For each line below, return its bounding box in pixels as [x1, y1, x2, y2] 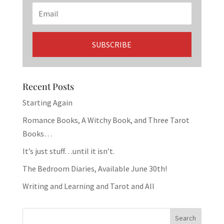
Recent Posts [22, 80, 74, 93]
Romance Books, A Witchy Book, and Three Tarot [22, 115, 189, 125]
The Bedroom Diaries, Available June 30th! [22, 163, 167, 174]
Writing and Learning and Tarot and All [22, 181, 154, 191]
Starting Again [22, 97, 72, 108]
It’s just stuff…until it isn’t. [22, 146, 114, 156]
